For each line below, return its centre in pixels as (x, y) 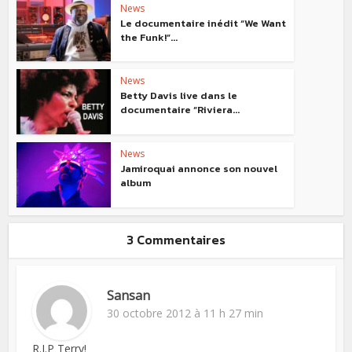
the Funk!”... (149, 37)
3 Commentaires (176, 239)
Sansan (129, 295)
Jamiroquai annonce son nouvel (199, 169)
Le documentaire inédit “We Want (203, 23)
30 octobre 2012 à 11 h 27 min (185, 313)
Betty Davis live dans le (179, 96)
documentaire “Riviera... (180, 110)
